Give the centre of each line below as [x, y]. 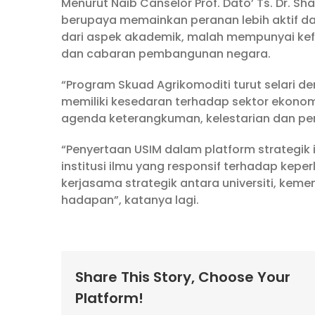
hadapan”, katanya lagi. [130, 200]
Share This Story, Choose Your [183, 277]
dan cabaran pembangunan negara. [166, 54]
